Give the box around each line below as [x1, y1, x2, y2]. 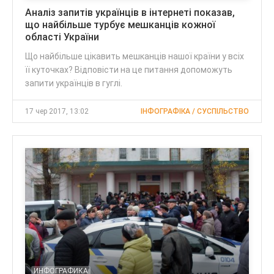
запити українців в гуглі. [25, 78, 122, 89]
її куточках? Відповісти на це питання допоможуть [25, 65, 232, 75]
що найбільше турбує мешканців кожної [25, 19, 215, 31]
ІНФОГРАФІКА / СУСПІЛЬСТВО [141, 107, 249, 116]
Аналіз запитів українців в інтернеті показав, [25, 7, 235, 19]
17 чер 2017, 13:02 [25, 107, 89, 116]
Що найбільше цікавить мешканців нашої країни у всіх [25, 51, 244, 62]
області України [25, 31, 99, 43]
